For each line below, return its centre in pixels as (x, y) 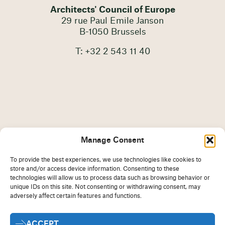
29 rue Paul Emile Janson (113, 21)
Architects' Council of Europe (113, 10)
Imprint (84, 209)
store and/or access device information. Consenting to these (95, 169)
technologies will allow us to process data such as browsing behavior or (110, 178)
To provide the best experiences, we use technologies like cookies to (106, 160)
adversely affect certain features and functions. (76, 196)
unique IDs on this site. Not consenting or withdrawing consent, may (105, 187)
